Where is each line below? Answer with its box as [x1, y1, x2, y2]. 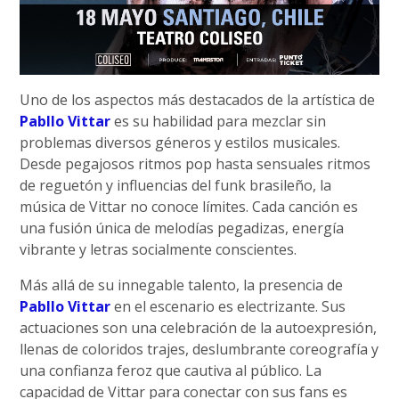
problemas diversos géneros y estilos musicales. [20, 133, 341, 153]
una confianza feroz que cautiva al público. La [20, 361, 322, 381]
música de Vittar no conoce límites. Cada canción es [20, 197, 359, 217]
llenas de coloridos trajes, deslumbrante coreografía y [20, 339, 379, 360]
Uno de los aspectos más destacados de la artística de [20, 90, 376, 110]
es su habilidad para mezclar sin [110, 111, 327, 132]
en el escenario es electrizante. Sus [110, 297, 346, 317]
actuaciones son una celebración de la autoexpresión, [20, 318, 378, 338]
